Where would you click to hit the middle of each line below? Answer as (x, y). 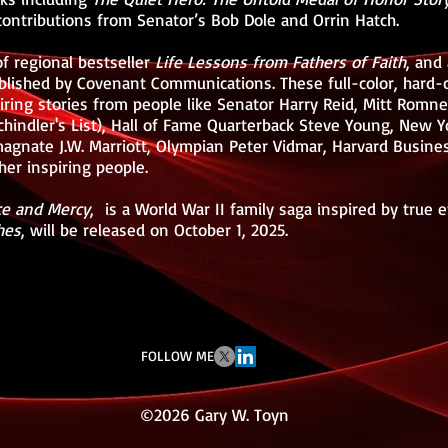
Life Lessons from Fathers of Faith (280, 61)
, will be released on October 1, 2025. (154, 229)
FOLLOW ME (177, 355)
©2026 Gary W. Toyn (214, 414)
